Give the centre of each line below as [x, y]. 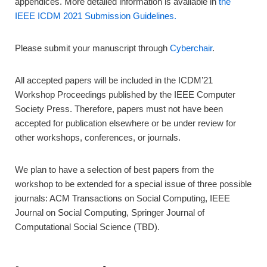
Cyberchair [191, 48]
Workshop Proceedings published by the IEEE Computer [125, 95]
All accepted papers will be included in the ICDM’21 [114, 80]
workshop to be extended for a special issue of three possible [133, 184]
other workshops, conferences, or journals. [99, 138]
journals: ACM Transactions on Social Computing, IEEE [122, 198]
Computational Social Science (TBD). [87, 227]
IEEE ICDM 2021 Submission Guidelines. [96, 16]
